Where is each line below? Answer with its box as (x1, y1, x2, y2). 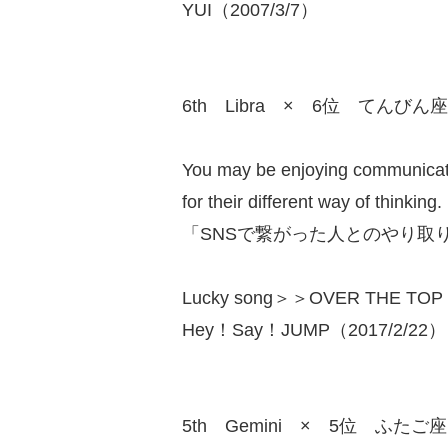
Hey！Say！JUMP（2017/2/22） (182, 320, 446, 340)
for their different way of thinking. (182, 192, 442, 212)
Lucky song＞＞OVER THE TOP (182, 288, 443, 308)
